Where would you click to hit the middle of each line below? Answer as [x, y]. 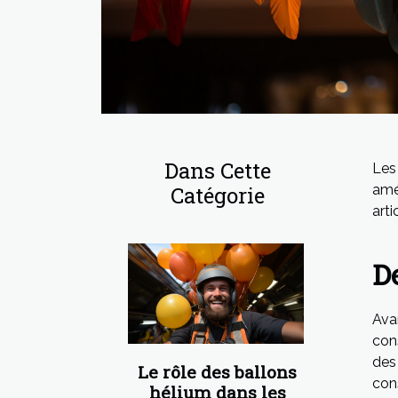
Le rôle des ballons [217, 371]
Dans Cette [217, 170]
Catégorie [217, 195]
